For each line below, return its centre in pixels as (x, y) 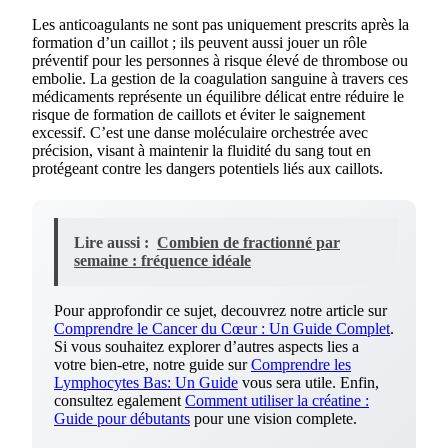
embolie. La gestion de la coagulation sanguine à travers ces (220, 78)
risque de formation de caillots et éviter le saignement (198, 114)
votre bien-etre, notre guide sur (152, 364)
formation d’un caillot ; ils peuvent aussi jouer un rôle (199, 42)
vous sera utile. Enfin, (308, 382)
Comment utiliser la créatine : (277, 400)
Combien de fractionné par (248, 242)
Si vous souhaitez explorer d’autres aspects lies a (206, 346)
